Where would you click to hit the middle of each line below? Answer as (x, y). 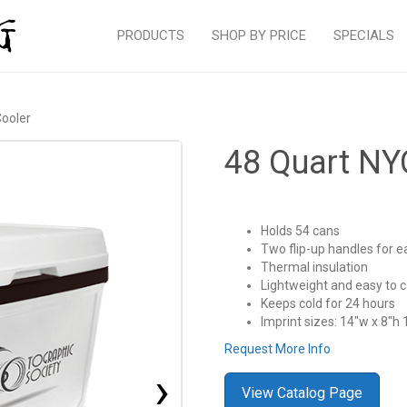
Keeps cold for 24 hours (328, 303)
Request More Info (278, 349)
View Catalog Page (302, 393)
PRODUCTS (151, 35)
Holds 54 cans (300, 231)
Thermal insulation (314, 267)
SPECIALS (364, 35)
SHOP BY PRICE (259, 35)
